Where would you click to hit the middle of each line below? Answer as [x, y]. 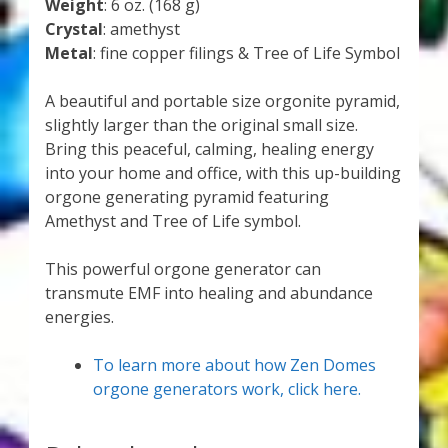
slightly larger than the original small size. [203, 125]
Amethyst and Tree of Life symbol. [172, 221]
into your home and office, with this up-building [222, 173]
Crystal [73, 29]
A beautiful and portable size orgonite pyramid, [222, 101]
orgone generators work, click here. [226, 389]
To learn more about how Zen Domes [234, 365]
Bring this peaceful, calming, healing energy [209, 149]
